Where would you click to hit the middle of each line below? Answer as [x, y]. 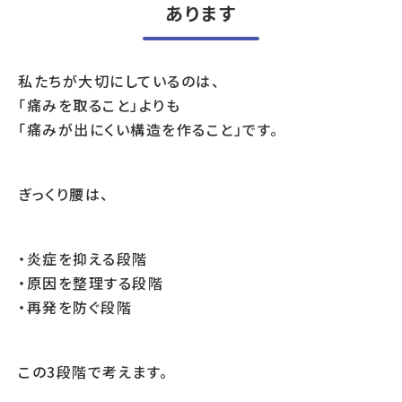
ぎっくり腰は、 [64, 194]
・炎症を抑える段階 [83, 258]
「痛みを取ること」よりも [99, 105]
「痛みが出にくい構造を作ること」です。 [149, 129]
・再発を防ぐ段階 [75, 307]
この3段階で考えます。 [93, 371]
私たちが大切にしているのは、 [119, 81]
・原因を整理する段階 [91, 283]
